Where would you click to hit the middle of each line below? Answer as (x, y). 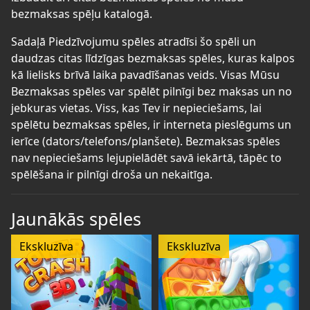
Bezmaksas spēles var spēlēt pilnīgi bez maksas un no (152, 91)
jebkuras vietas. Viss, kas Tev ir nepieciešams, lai (136, 108)
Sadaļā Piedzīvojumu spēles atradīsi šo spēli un (134, 41)
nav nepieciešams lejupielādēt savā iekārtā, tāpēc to (146, 157)
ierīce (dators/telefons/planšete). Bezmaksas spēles (146, 141)
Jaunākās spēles (76, 218)
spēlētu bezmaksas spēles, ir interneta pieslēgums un (151, 124)
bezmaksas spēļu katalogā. (82, 13)
